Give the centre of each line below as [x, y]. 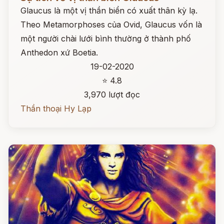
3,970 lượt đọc [112, 94]
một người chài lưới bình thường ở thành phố [106, 38]
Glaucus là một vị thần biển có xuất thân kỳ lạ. [109, 10]
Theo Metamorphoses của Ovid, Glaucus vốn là [111, 24]
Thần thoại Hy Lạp [56, 108]
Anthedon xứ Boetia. [59, 52]
